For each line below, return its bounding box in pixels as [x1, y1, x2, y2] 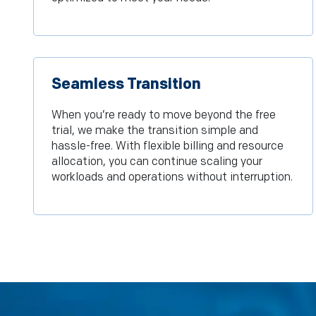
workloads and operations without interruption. [51, 171, 293, 185]
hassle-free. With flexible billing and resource [51, 140, 284, 154]
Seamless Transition [51, 75, 201, 95]
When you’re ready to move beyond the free [51, 109, 276, 123]
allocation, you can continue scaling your [51, 155, 262, 169]
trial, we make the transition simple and [51, 124, 258, 138]
